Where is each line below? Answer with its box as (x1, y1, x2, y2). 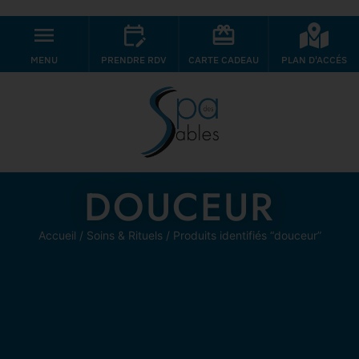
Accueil (38, 228, 76, 243)
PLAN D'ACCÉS (281, 54, 347, 66)
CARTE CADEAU (188, 54, 259, 66)
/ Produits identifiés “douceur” (162, 228, 321, 243)
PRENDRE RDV (101, 54, 167, 66)
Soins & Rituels (86, 228, 163, 243)
